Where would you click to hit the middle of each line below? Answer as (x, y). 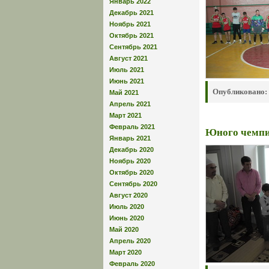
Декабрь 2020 (131, 149)
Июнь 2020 (127, 218)
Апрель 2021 (130, 104)
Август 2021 (128, 58)
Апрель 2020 (130, 240)
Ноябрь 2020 (130, 161)
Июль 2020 (127, 206)
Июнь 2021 (127, 81)
